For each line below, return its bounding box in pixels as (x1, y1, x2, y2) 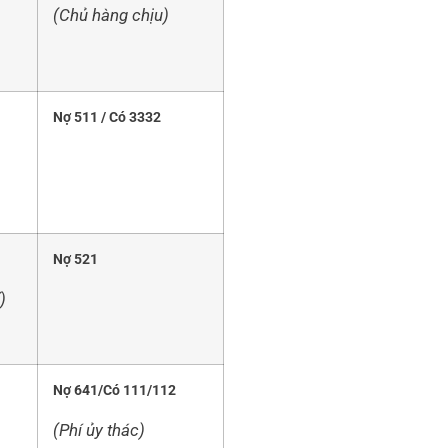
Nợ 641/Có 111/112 (53, 382, 176, 400)
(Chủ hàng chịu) (53, 4, 169, 25)
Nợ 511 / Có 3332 (53, 109, 161, 127)
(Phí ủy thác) (53, 419, 145, 440)
